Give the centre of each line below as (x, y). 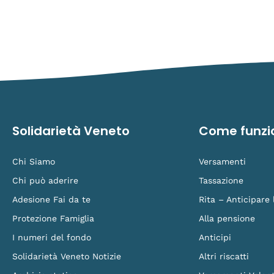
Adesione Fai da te (51, 200)
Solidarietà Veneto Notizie (67, 257)
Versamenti (222, 162)
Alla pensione (227, 219)
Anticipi (215, 238)
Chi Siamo (34, 162)
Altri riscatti (224, 257)
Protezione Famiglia (53, 219)
